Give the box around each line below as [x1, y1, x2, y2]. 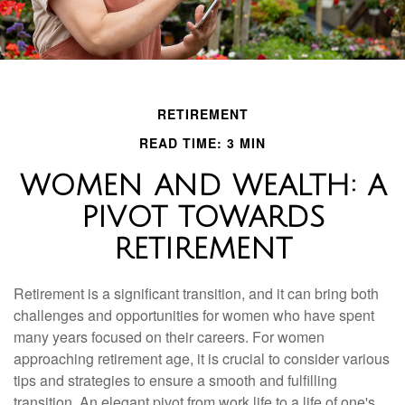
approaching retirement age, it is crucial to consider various [14, 348, 390, 369]
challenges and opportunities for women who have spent [14, 305, 374, 325]
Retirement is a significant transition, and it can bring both [14, 283, 379, 304]
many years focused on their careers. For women [14, 326, 325, 347]
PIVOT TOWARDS [80, 202, 325, 233]
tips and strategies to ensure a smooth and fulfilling [14, 370, 337, 391]
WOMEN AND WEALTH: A [19, 170, 386, 202]
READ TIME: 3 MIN [139, 134, 266, 152]
